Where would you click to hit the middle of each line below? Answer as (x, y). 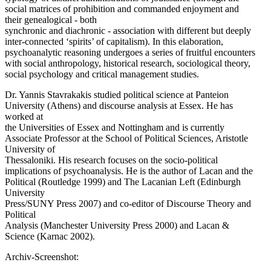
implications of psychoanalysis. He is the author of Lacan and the (129, 171)
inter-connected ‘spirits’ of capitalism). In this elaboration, (114, 41)
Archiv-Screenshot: (42, 256)
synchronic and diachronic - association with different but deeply (128, 30)
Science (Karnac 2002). (50, 236)
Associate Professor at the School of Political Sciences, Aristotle (126, 138)
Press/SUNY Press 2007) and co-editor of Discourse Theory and (128, 203)
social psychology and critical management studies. (102, 74)
